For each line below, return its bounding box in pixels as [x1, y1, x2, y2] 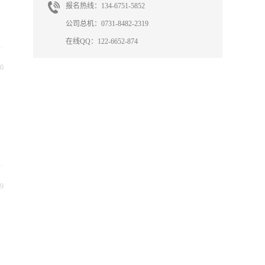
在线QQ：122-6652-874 [66, 37, 138, 46]
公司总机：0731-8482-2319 [66, 20, 148, 28]
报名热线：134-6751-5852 [66, 2, 147, 10]
